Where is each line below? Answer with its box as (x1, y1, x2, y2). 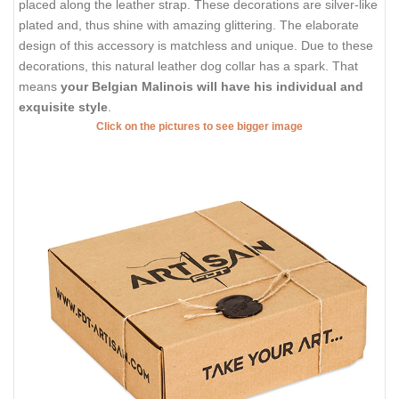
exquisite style (19, 100, 108, 115)
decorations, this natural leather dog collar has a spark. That (19, 59, 358, 74)
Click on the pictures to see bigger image (96, 120, 303, 134)
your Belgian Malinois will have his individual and (61, 79, 363, 94)
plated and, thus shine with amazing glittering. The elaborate (19, 18, 359, 33)
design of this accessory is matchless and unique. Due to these (19, 38, 373, 53)
